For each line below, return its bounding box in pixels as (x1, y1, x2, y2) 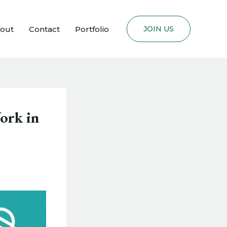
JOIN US (143, 24, 174, 34)
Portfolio (75, 24, 109, 34)
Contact (29, 24, 60, 34)
